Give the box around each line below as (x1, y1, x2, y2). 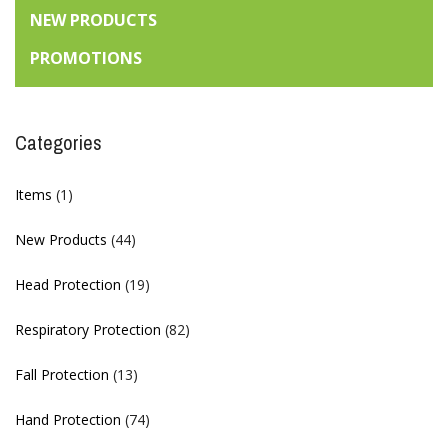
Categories (15, 129, 102, 157)
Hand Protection (15, 410, 121, 430)
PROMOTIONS (30, 47, 142, 70)
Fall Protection (15, 365, 109, 385)
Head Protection (15, 275, 121, 295)
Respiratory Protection (15, 320, 161, 340)
